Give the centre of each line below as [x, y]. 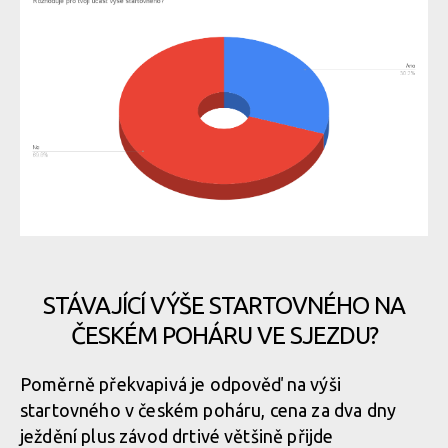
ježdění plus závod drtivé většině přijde [177, 436]
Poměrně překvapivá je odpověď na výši [180, 384]
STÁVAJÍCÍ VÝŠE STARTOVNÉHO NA [224, 305]
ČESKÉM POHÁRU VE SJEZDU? [224, 335]
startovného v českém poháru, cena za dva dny [208, 410]
